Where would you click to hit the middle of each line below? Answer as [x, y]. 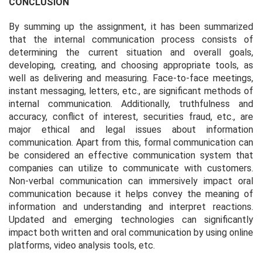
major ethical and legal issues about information [131, 129]
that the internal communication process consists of [131, 39]
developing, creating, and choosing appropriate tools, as [131, 65]
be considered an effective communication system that [131, 155]
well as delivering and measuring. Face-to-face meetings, [131, 78]
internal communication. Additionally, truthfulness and [131, 104]
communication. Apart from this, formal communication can [131, 142]
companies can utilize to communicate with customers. [131, 168]
